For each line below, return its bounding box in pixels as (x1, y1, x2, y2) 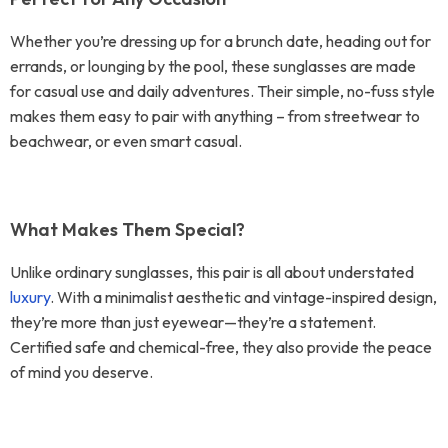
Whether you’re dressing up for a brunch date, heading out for (10, 31, 431, 51)
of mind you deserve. (10, 362, 153, 382)
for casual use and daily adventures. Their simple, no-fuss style (10, 81, 435, 101)
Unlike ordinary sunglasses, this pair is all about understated (10, 262, 414, 282)
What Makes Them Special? (10, 218, 245, 241)
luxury (10, 287, 50, 307)
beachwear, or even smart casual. (10, 131, 242, 151)
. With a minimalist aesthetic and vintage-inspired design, (50, 287, 437, 307)
